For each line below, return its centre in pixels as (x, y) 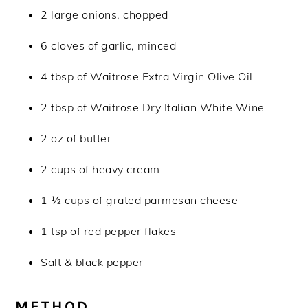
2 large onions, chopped (104, 15)
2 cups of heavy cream (100, 169)
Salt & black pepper (92, 262)
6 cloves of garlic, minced (109, 46)
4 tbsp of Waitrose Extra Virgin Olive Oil (147, 77)
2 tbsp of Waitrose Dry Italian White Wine (153, 108)
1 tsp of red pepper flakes (109, 231)
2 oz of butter (76, 139)
